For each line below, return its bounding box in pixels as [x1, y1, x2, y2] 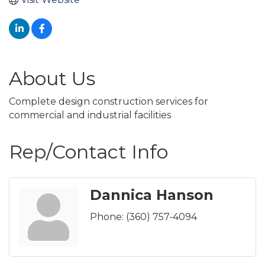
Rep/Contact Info [9, 140, 168, 164]
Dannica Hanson [90, 186, 214, 204]
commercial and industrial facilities [9, 109, 171, 121]
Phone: [90, 211, 124, 223]
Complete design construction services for [9, 96, 208, 108]
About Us [9, 67, 95, 91]
